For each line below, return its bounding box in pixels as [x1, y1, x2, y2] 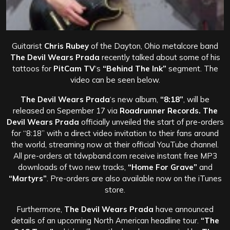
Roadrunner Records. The [119, 105, 218, 116]
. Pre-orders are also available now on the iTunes [46, 173, 222, 183]
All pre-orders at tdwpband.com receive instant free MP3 [13, 150, 217, 161]
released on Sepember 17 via [12, 105, 120, 116]
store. [105, 184, 125, 195]
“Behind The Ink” [100, 63, 166, 73]
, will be [183, 94, 209, 104]
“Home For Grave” [127, 162, 197, 172]
